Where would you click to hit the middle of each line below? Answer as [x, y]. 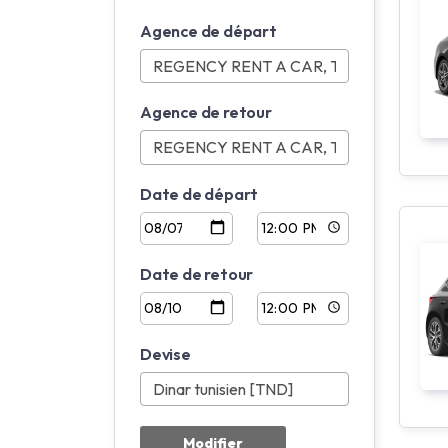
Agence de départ [208, 31]
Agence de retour [206, 112]
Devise [165, 353]
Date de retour [197, 273]
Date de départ [199, 193]
